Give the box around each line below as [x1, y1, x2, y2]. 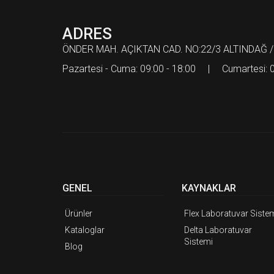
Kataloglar [65, 225, 105, 235]
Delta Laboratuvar [184, 225, 252, 235]
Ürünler [65, 209, 92, 219]
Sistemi [184, 237, 213, 247]
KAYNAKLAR [182, 182, 236, 194]
